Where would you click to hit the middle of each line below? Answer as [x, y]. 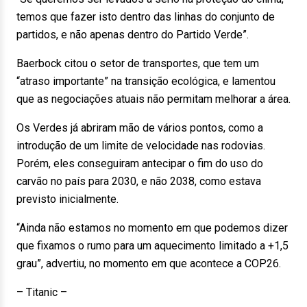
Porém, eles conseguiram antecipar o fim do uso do [140, 163]
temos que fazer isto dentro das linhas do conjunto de [146, 17]
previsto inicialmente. [67, 199]
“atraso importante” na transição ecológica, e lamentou [146, 81]
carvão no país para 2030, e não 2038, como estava [139, 181]
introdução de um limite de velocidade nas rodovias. [141, 146]
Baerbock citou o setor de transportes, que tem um [138, 63]
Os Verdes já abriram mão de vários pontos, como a [140, 128]
